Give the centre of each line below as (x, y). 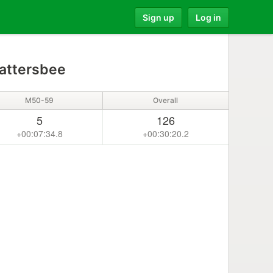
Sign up (158, 17)
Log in (208, 17)
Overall (166, 100)
